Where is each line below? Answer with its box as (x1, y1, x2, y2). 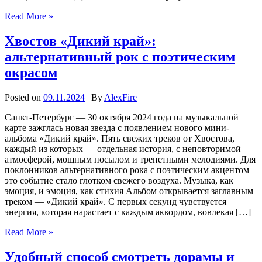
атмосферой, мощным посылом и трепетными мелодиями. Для (5, 154, 256, 164)
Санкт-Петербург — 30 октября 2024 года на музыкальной (5, 112, 239, 122)
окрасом (5, 64, 57, 80)
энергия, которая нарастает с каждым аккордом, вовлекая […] (5, 206, 251, 217)
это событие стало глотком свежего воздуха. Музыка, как (5, 175, 233, 185)
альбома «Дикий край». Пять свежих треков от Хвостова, (5, 133, 235, 143)
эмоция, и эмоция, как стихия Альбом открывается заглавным (5, 185, 253, 196)
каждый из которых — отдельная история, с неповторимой (5, 143, 241, 154)
